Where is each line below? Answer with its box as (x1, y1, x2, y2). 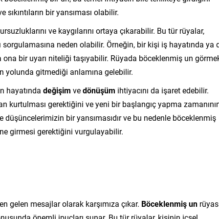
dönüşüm (83, 85, 115, 95)
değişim (43, 85, 71, 95)
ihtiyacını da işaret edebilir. (115, 85, 209, 95)
